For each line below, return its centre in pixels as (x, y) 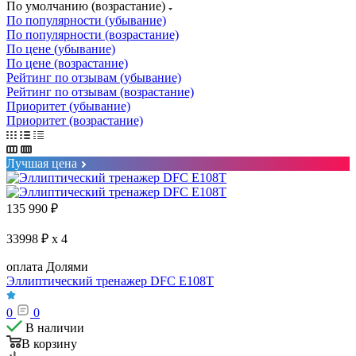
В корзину (49, 343)
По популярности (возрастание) (93, 34)
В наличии (55, 327)
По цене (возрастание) (67, 63)
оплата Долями (47, 266)
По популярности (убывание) (86, 20)
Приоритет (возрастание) (75, 120)
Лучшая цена (42, 163)
